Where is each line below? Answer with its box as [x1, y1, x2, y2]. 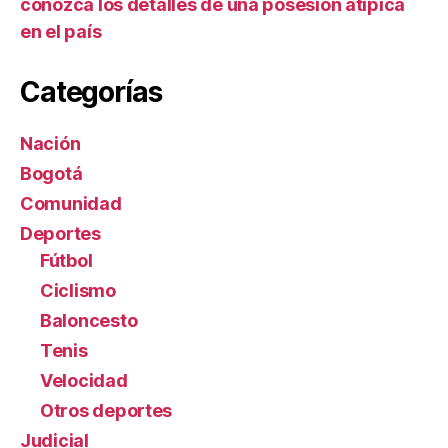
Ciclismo [40, 279, 116, 301]
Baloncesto [40, 309, 138, 331]
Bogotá [20, 162, 83, 184]
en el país [20, 20, 102, 42]
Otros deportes [40, 399, 173, 421]
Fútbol [40, 249, 93, 271]
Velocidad [40, 369, 128, 391]
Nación [20, 132, 81, 154]
